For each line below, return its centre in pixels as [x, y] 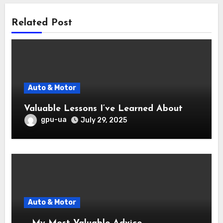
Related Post [42, 23]
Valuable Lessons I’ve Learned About [103, 109]
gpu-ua [54, 119]
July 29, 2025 [104, 120]
